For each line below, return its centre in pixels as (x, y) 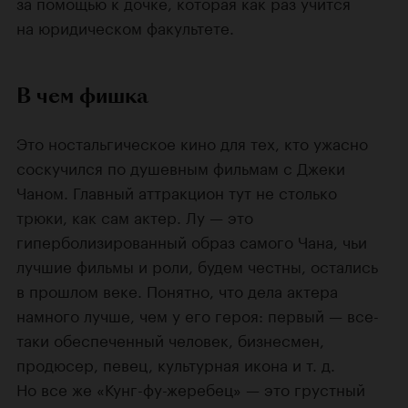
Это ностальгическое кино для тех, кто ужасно (192, 142)
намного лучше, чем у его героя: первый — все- (198, 314)
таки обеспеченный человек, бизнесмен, (170, 338)
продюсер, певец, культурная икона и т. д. (176, 363)
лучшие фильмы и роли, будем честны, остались (197, 265)
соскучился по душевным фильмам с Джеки (181, 166)
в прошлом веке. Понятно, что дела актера (177, 289)
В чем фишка (82, 95)
